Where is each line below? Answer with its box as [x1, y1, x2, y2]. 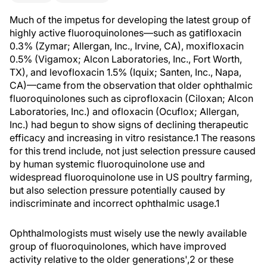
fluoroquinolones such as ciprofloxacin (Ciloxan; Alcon [10, 92, 253, 104]
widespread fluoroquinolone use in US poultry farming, [10, 171, 252, 183]
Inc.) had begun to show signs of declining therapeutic [10, 119, 249, 131]
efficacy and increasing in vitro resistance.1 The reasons [10, 132, 255, 144]
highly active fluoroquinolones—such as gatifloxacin [10, 27, 241, 39]
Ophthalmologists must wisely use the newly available [10, 227, 247, 239]
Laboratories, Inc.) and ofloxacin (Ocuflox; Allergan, [10, 105, 239, 117]
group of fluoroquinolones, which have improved [10, 240, 226, 252]
